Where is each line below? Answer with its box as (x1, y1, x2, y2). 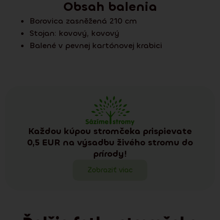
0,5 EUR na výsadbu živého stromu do (27, 136, 193, 148)
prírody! (93, 147, 127, 160)
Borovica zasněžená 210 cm (29, 15, 137, 26)
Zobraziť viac (87, 165, 133, 175)
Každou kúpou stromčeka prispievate (28, 125, 192, 137)
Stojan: (29, 27, 59, 38)
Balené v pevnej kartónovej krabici (29, 40, 162, 51)
